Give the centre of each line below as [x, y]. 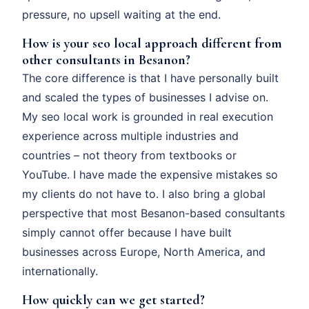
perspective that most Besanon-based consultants [153, 213]
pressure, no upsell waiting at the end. [121, 14]
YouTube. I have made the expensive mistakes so [150, 174]
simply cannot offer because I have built [127, 232]
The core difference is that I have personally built [150, 78]
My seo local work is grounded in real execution [148, 116]
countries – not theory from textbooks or [129, 155]
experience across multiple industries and [130, 136]
